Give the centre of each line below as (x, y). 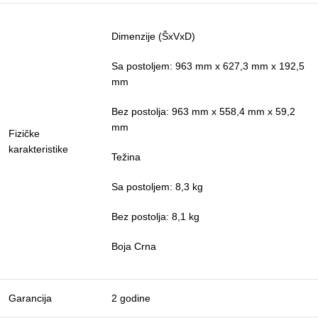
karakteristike (38, 149)
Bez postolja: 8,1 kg (155, 217)
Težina (126, 157)
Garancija (30, 298)
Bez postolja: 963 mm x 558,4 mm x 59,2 (203, 112)
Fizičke (24, 134)
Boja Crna (134, 247)
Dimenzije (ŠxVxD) (153, 37)
